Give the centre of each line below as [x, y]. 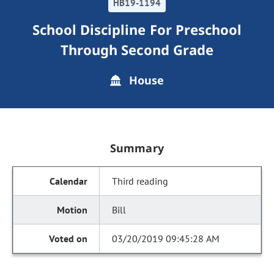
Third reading [140, 181]
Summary [137, 148]
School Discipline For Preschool [137, 29]
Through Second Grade [137, 50]
